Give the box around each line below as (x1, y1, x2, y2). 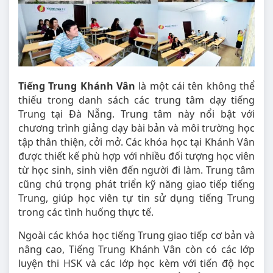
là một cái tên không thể (135, 79, 255, 93)
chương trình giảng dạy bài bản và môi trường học (18, 121, 255, 135)
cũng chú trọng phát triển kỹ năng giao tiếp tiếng (18, 177, 255, 191)
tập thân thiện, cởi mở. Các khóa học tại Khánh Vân (18, 135, 255, 149)
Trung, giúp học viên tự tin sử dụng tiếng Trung (18, 191, 255, 205)
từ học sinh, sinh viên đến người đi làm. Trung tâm (18, 163, 255, 177)
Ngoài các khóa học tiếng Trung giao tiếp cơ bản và (18, 229, 255, 243)
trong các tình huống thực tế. (18, 205, 154, 219)
